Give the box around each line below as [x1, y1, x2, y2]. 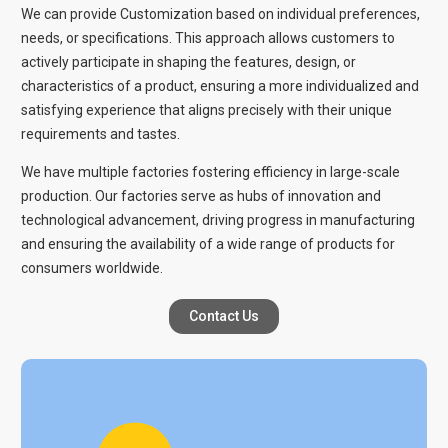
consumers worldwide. [21, 260, 163, 277]
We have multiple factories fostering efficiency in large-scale [21, 164, 400, 181]
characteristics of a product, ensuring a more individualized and [21, 78, 419, 95]
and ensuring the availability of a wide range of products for [21, 236, 395, 253]
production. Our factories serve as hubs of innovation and [21, 188, 381, 205]
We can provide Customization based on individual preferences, [21, 6, 420, 23]
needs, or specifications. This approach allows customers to [21, 30, 395, 47]
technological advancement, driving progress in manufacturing [21, 212, 415, 229]
